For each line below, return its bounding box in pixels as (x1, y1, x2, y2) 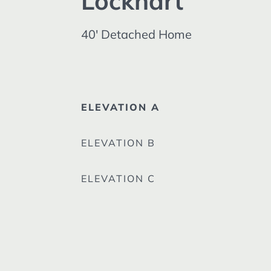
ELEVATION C (81, 172, 156, 185)
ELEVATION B (81, 137, 156, 149)
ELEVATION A (81, 101, 160, 113)
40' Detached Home (81, 27, 192, 42)
